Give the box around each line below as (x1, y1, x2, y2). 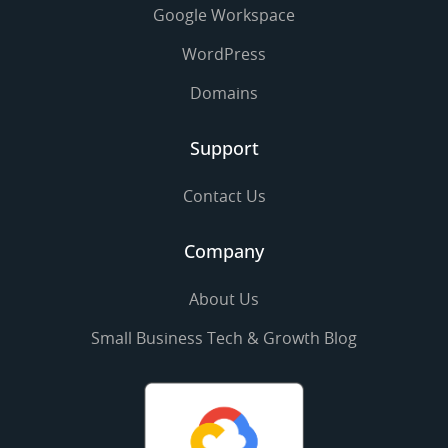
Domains (190, 82, 258, 104)
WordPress (182, 43, 266, 65)
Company (184, 239, 264, 263)
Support (189, 136, 259, 160)
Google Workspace (153, 4, 295, 26)
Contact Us (182, 185, 266, 207)
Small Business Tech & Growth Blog (91, 327, 357, 349)
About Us (189, 288, 259, 310)
